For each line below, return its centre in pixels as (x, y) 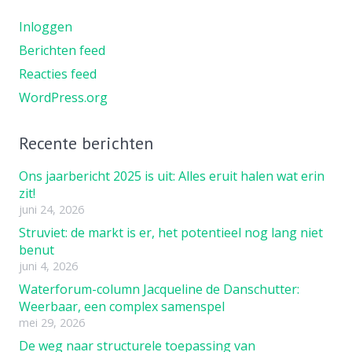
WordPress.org (63, 97)
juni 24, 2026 (51, 209)
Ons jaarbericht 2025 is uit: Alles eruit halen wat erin (172, 176)
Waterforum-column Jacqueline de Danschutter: (159, 289)
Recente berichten (86, 143)
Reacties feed (58, 73)
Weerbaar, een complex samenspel (122, 306)
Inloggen (46, 26)
